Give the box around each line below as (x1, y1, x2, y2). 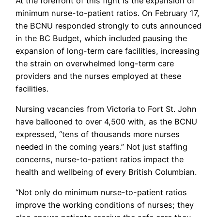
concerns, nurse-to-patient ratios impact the (15, 154, 184, 164)
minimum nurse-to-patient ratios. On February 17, (15, 8, 200, 18)
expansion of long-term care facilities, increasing (15, 46, 200, 56)
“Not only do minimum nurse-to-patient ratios (15, 187, 187, 198)
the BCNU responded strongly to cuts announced (15, 20, 201, 31)
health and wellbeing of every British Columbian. (15, 167, 197, 177)
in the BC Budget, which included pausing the (15, 33, 187, 43)
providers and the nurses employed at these (15, 71, 181, 81)
